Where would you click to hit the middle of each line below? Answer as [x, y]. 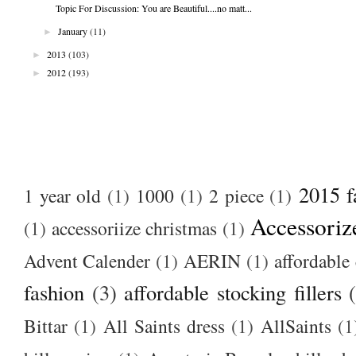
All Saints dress [164, 325]
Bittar [46, 325]
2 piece [236, 195]
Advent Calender [87, 260]
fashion [54, 292]
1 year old [63, 195]
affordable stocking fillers [233, 292]
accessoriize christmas [135, 228]
